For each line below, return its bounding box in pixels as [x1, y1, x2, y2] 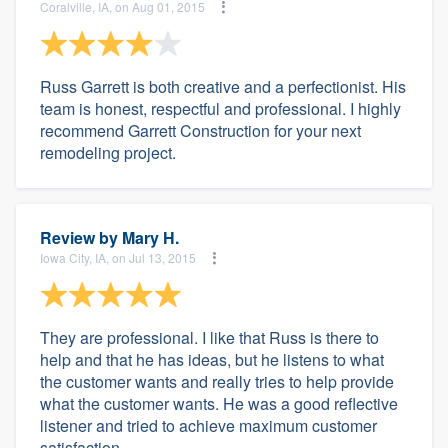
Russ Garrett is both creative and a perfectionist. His [40, 74, 406, 98]
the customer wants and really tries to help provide [40, 369, 394, 393]
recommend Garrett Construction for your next [40, 118, 361, 142]
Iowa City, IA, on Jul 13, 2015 [40, 249, 196, 267]
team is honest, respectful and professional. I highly [40, 96, 401, 120]
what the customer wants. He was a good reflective [40, 391, 398, 415]
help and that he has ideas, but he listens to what [40, 347, 384, 371]
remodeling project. [40, 140, 176, 164]
